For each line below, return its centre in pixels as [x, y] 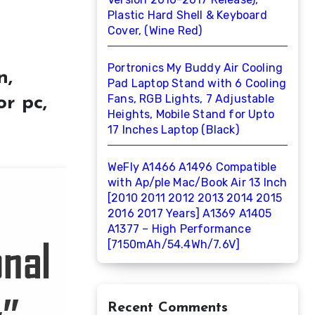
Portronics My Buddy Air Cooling [195, 68]
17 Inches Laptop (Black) [173, 130]
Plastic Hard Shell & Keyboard [187, 15]
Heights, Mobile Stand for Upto [191, 114]
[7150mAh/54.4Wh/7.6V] [174, 244]
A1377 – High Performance [179, 229]
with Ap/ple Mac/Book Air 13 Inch [198, 182]
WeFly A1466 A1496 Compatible [192, 167]
